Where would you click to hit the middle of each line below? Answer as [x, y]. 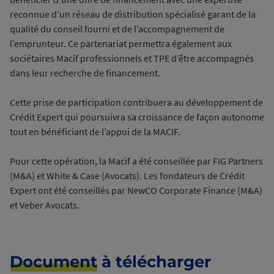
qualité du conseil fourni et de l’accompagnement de [117, 29]
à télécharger [154, 262]
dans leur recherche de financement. [85, 73]
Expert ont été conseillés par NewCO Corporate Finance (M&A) [136, 190]
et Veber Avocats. [45, 205]
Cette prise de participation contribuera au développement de [136, 102]
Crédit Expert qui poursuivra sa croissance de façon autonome [137, 117]
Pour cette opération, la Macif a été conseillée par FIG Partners [136, 161]
